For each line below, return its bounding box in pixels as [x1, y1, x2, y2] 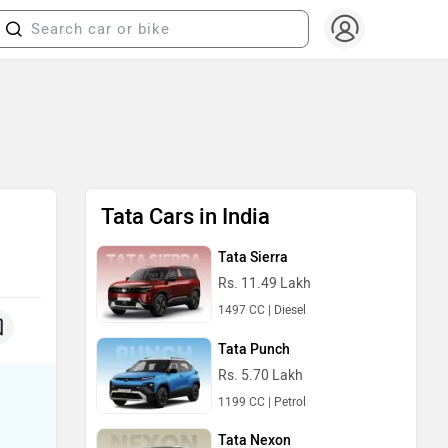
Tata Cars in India [101, 203, 270, 230]
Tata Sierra [218, 249, 288, 266]
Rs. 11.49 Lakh [218, 275, 311, 292]
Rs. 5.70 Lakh [218, 366, 303, 384]
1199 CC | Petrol [218, 394, 306, 409]
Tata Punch [218, 340, 290, 358]
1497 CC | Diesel [218, 303, 306, 317]
